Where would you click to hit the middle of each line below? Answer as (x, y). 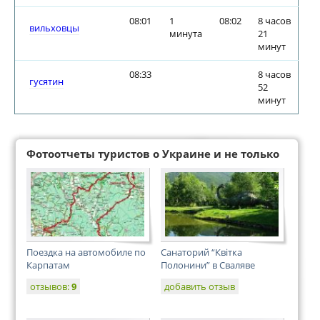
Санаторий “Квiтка (201, 252)
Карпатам (48, 265)
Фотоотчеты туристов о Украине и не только (153, 154)
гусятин (46, 81)
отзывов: (51, 286)
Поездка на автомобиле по (86, 252)
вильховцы (54, 28)
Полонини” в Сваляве (208, 265)
